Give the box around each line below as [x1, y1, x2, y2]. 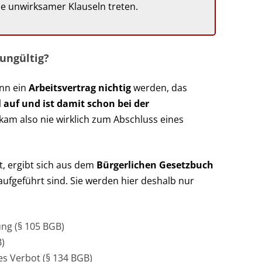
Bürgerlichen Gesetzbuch [96, 158, 213, 171]
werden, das [131, 81, 187, 94]
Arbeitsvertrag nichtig [29, 81, 131, 94]
